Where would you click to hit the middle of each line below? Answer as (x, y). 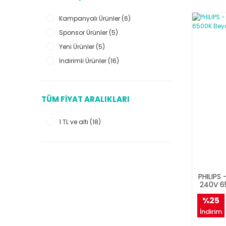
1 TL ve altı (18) (80, 122)
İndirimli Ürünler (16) (89, 61)
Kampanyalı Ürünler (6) (95, 18)
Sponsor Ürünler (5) (89, 33)
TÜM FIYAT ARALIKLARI (86, 99)
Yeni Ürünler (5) (82, 47)
